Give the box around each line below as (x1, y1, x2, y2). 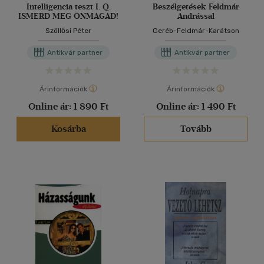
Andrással (177, 11, 214, 21)
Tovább (180, 123, 212, 134)
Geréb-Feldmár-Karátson (152, 27, 239, 35)
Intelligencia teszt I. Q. (26, 2, 111, 12)
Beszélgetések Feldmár (152, 2, 239, 12)
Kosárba (51, 123, 86, 134)
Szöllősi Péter (45, 27, 91, 35)
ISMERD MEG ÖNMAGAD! (18, 11, 118, 21)
